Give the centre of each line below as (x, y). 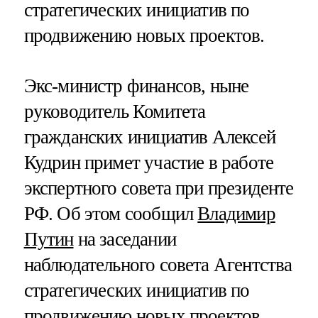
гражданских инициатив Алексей (149, 137)
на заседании (125, 240)
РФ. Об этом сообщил (111, 214)
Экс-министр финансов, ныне (136, 86)
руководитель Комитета (115, 112)
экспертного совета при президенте (159, 188)
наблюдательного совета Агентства (158, 265)
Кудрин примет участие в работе (149, 163)
